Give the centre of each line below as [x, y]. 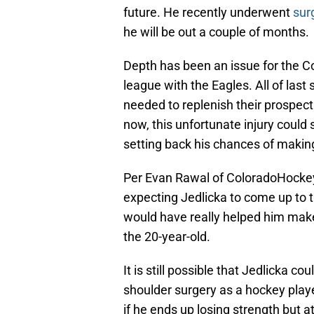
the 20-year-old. [167, 237]
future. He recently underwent [208, 13]
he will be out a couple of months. [216, 32]
